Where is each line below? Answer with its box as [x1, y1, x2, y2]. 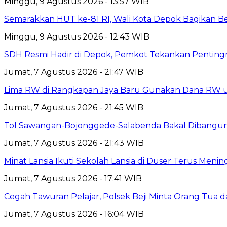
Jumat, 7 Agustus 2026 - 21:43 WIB [4, 138, 144, 148]
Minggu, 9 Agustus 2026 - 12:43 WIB [4, 31, 149, 42]
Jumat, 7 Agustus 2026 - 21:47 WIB [4, 67, 143, 77]
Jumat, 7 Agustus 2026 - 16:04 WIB [4, 209, 144, 219]
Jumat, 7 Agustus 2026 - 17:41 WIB [4, 173, 142, 183]
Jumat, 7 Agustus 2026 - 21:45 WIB [4, 102, 143, 112]
